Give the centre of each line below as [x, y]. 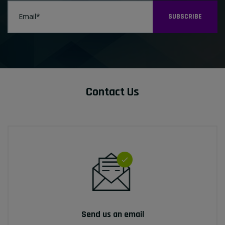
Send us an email [113, 214]
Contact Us [113, 92]
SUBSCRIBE [185, 17]
